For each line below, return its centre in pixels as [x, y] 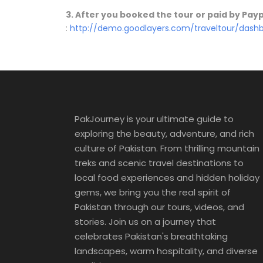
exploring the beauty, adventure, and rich [164, 134]
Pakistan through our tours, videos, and [159, 207]
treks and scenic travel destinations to [159, 163]
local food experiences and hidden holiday [167, 178]
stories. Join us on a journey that [145, 222]
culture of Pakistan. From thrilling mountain [167, 149]
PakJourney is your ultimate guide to [154, 119]
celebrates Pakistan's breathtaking [151, 237]
